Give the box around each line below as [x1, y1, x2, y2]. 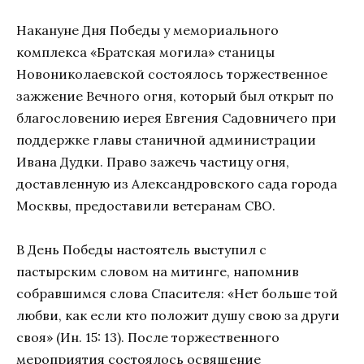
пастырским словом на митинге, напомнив [16, 263, 299, 280]
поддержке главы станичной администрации [16, 131, 316, 148]
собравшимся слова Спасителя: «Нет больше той [16, 285, 338, 302]
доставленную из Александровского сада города [16, 175, 337, 192]
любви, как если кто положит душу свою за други [16, 307, 340, 324]
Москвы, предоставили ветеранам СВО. [16, 197, 275, 214]
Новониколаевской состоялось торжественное [16, 65, 327, 82]
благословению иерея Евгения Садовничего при [16, 109, 336, 126]
